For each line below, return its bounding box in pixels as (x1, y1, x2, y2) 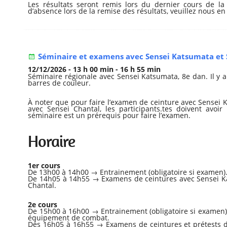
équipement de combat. (28, 213, 110, 223)
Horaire (28, 132, 75, 152)
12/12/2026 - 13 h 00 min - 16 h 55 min (28, 64, 161, 74)
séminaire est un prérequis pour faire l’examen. (28, 110, 191, 121)
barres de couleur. (28, 78, 91, 88)
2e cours (28, 200, 58, 210)
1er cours (28, 161, 61, 171)
